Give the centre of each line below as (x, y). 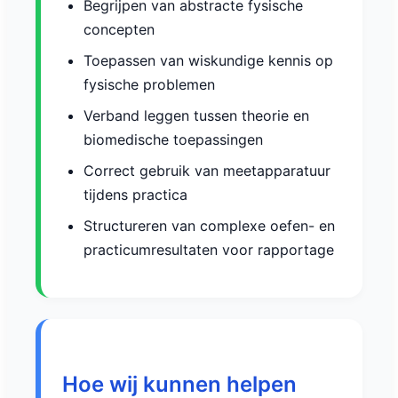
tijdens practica (135, 195)
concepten (119, 30)
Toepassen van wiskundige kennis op (208, 61)
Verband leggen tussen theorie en (196, 116)
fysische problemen (149, 85)
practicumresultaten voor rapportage (209, 250)
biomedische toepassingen (173, 140)
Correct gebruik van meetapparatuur (207, 171)
